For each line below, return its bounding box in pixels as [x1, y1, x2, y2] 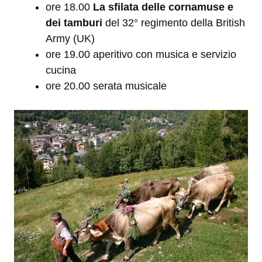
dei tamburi [46, 17, 102, 29]
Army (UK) [46, 33, 95, 45]
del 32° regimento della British [102, 17, 245, 29]
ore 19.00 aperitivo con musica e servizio [46, 49, 236, 61]
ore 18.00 [46, 1, 93, 13]
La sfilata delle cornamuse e [93, 1, 233, 13]
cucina [46, 64, 76, 77]
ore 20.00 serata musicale [46, 80, 167, 92]
